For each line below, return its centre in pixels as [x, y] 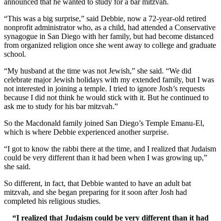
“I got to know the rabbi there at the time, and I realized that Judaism [110, 148]
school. [15, 54]
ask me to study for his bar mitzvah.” [61, 106]
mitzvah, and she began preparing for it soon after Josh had [95, 192]
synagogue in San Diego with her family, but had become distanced [109, 36]
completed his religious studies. [52, 201]
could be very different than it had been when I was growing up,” [106, 157]
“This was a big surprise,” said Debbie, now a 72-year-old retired [105, 18]
